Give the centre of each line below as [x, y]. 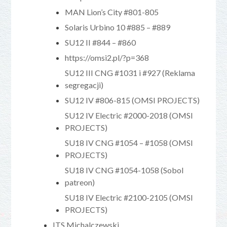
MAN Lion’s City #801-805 [112, 12]
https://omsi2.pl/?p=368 [107, 57]
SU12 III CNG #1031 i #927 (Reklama [130, 72]
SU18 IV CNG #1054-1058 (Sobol [124, 170]
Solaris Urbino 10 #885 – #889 [118, 27]
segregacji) [84, 85]
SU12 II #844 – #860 [101, 42]
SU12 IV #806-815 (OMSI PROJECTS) [133, 100]
